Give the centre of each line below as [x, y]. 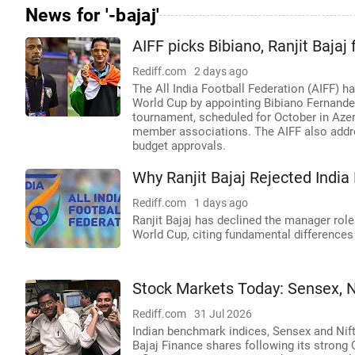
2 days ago [221, 71]
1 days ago [221, 203]
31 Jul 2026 [223, 314]
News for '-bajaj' [93, 15]
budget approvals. [179, 146]
